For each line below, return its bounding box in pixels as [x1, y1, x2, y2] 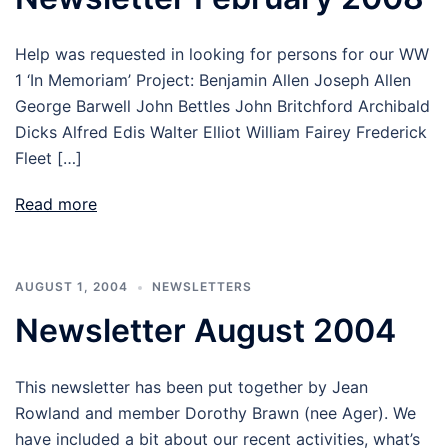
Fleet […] [15, 148, 82, 168]
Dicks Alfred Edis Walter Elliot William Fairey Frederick [15, 122, 427, 142]
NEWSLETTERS [152, 279, 252, 294]
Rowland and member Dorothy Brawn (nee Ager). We [15, 403, 416, 423]
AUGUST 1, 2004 [15, 279, 128, 294]
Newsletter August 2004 [15, 311, 396, 350]
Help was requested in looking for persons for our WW [15, 44, 429, 64]
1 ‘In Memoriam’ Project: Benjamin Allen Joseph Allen [15, 70, 411, 90]
